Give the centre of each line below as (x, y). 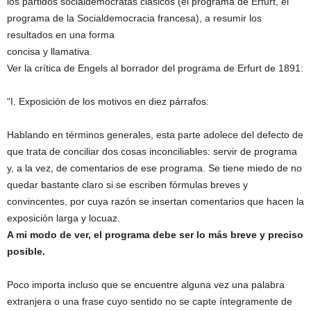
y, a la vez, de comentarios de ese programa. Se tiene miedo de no (154, 168)
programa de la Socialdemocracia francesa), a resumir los (134, 18)
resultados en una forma (61, 35)
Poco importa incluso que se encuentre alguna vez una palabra (146, 285)
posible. (26, 252)
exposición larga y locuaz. (64, 218)
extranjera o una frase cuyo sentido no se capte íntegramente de (150, 302)
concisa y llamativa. (50, 52)
